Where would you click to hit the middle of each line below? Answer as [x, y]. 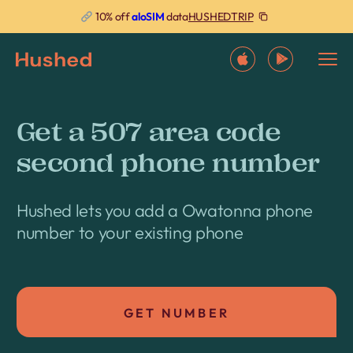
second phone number [168, 163]
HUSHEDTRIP [221, 16]
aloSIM [148, 17]
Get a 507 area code [149, 132]
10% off [113, 17]
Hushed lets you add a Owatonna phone [165, 210]
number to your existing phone [130, 232]
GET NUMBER [176, 313]
